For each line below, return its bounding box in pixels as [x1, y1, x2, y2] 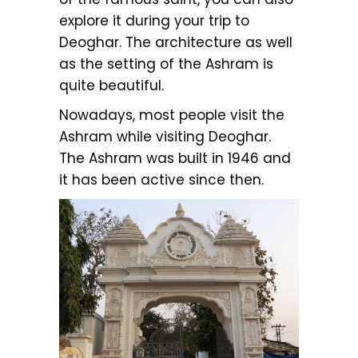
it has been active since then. [59, 170, 264, 190]
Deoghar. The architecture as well [59, 33, 292, 53]
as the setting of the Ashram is [59, 54, 273, 74]
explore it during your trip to [59, 11, 249, 31]
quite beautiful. [59, 76, 164, 96]
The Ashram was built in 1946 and [59, 149, 291, 169]
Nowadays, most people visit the [59, 105, 284, 125]
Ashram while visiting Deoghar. [59, 127, 271, 147]
